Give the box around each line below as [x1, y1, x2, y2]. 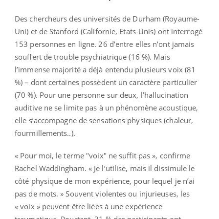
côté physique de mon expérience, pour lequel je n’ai [15, 176, 195, 186]
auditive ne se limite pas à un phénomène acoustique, [15, 103, 198, 113]
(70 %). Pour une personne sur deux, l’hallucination [15, 90, 189, 100]
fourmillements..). [15, 128, 75, 138]
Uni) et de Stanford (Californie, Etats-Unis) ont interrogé [15, 26, 202, 37]
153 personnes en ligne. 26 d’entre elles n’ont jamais [15, 39, 195, 49]
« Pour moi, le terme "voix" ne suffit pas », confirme [15, 151, 191, 161]
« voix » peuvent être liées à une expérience [15, 201, 163, 212]
